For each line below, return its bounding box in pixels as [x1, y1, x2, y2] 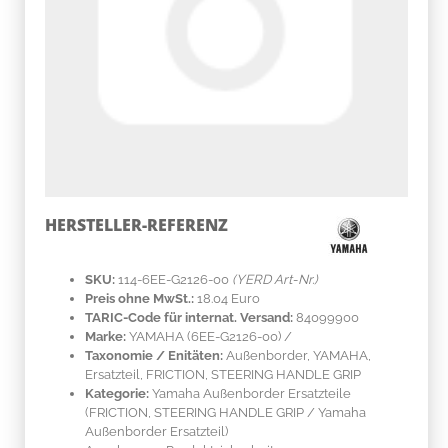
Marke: [85, 328, 126, 344]
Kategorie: [85, 385, 149, 401]
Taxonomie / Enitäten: [85, 347, 223, 363]
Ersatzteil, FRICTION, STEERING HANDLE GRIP [85, 366, 361, 382]
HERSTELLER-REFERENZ [45, 213, 228, 236]
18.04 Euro [197, 290, 260, 306]
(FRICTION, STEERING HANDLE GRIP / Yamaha [85, 404, 366, 420]
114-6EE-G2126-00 [118, 271, 229, 287]
